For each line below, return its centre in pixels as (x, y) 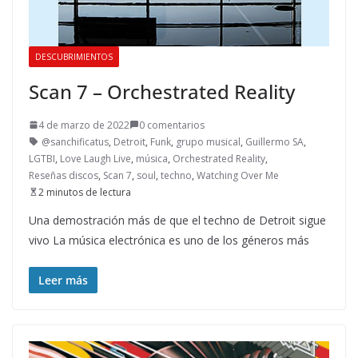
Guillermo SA (274, 141)
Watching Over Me (238, 175)
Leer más (63, 280)
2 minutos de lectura (85, 192)
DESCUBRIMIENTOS (74, 56)
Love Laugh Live (95, 158)
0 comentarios (172, 125)
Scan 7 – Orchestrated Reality (162, 91)
